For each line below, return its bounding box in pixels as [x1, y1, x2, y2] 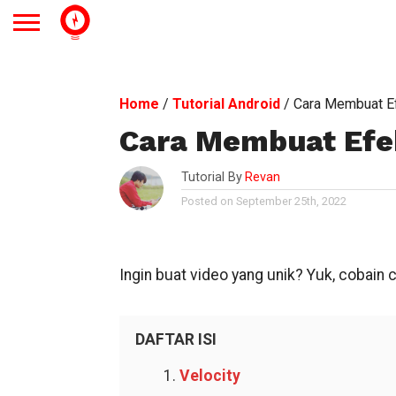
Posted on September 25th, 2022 [180, 194, 346, 208]
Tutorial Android [171, 95, 280, 112]
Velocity [179, 367, 240, 385]
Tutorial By [180, 170, 242, 185]
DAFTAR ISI [134, 331, 217, 348]
